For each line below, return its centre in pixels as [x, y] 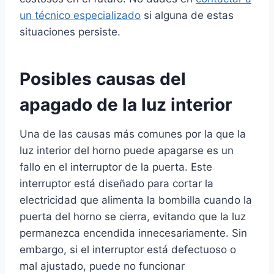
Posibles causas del [103, 79]
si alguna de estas [187, 16]
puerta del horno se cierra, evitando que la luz [133, 217]
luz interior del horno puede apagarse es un [127, 151]
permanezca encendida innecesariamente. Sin [133, 233]
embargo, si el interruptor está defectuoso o [128, 250]
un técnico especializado [80, 16]
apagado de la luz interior [126, 105]
